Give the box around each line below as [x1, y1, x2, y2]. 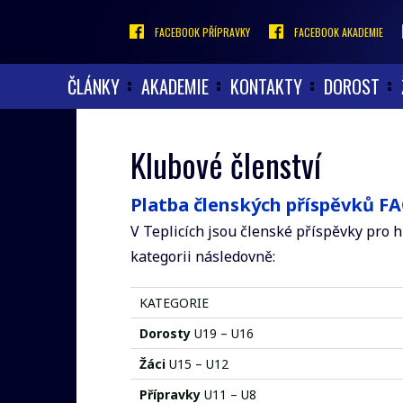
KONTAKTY [230, 73, 302, 100]
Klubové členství [130, 140, 321, 188]
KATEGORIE [139, 294, 209, 311]
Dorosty [139, 325, 191, 342]
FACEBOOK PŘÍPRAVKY [155, 24, 250, 40]
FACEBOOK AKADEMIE [294, 24, 383, 40]
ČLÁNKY [67, 73, 120, 100]
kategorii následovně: [130, 246, 275, 266]
